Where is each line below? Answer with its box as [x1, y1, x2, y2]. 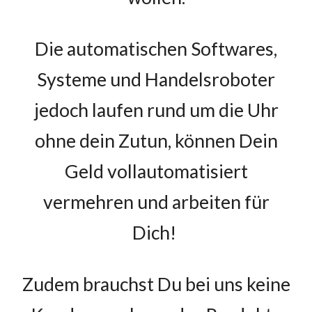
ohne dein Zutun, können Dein [34, 130, 278, 152]
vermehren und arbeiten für [42, 191, 270, 213]
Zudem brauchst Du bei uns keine [22, 273, 290, 295]
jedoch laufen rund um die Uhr [33, 99, 279, 121]
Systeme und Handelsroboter [37, 68, 275, 91]
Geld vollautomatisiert [64, 160, 248, 182]
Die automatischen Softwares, [35, 38, 277, 60]
